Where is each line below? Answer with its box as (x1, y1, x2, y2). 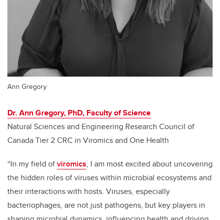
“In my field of (7, 158, 57, 170)
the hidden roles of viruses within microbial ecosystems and (7, 172, 212, 184)
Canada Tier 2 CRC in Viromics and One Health (7, 135, 169, 146)
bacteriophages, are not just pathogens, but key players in (7, 199, 205, 211)
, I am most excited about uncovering (86, 158, 213, 170)
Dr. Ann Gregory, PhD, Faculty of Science (7, 107, 151, 119)
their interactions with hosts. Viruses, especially (7, 186, 170, 197)
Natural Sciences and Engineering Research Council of (7, 121, 194, 133)
